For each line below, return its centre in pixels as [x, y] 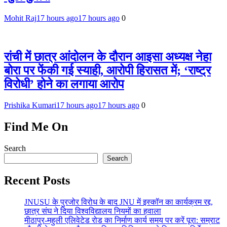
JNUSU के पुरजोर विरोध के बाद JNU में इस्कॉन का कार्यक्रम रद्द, [119, 202]
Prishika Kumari [30, 105]
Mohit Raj [20, 18]
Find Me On [36, 127]
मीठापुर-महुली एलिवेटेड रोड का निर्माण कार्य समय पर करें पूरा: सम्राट [122, 220]
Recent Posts [37, 181]
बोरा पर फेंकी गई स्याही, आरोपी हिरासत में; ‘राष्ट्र [107, 70]
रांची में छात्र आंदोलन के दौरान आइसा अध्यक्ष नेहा [108, 56]
